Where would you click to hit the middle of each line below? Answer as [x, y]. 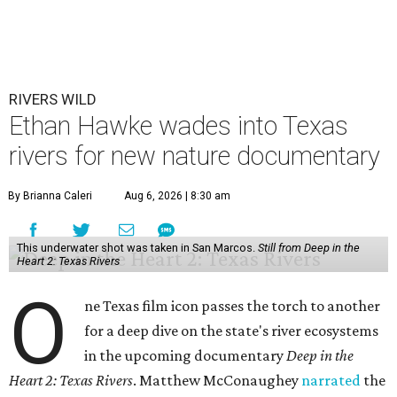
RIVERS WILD [53, 100]
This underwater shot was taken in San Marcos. [137, 248]
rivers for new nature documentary [195, 156]
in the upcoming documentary [186, 356]
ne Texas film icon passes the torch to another [233, 306]
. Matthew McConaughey [217, 381]
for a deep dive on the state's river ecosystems [232, 331]
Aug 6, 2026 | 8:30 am [177, 196]
